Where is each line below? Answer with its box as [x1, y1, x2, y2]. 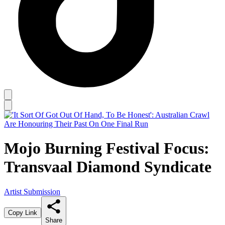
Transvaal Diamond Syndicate [4, 158, 211, 176]
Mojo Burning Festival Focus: [4, 139, 209, 158]
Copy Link [8, 208, 37, 216]
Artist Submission [4, 187, 60, 196]
